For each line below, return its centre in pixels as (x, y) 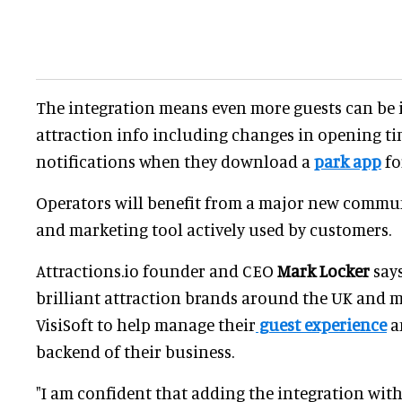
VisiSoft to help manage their (146, 325)
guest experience (321, 325)
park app (348, 162)
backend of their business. (135, 352)
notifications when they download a (175, 162)
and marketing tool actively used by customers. (215, 230)
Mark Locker (323, 271)
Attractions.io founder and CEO (157, 271)
